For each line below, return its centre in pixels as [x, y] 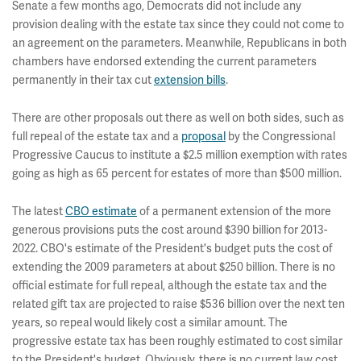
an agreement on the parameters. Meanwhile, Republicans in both [179, 43]
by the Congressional [280, 136]
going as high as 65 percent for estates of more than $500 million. [177, 173]
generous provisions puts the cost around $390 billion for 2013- [170, 230]
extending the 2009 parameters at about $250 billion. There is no [174, 267]
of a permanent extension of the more [234, 211]
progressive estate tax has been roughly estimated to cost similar [177, 341]
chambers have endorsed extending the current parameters [164, 61]
